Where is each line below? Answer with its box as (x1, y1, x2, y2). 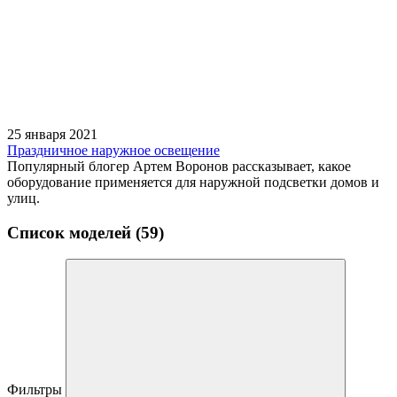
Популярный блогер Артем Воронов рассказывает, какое (7, 158, 351, 174)
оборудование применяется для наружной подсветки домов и (7, 174, 379, 190)
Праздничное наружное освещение (7, 142, 220, 158)
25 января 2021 (7, 126, 97, 142)
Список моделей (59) (7, 222, 164, 242)
